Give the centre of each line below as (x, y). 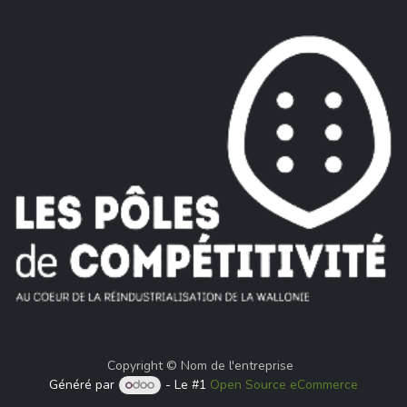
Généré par (83, 385)
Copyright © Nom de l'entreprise (200, 366)
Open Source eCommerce (284, 385)
